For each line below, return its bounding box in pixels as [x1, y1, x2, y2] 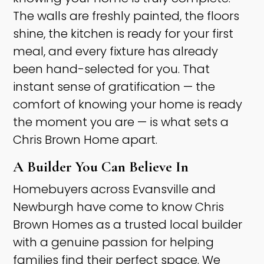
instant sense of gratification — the [13, 78, 216, 95]
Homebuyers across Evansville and [13, 181, 216, 198]
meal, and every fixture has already [13, 43, 219, 60]
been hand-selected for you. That [13, 61, 210, 78]
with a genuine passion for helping [13, 234, 214, 251]
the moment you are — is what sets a [13, 114, 229, 131]
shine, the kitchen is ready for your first [13, 25, 234, 42]
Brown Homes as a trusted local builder [13, 216, 243, 233]
